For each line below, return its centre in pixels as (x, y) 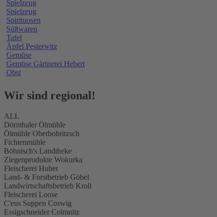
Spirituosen (23, 20)
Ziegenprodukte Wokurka (43, 159)
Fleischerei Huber (31, 168)
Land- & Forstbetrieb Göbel (46, 177)
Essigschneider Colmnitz (42, 212)
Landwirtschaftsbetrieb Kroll (48, 186)
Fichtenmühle (25, 142)
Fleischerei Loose (31, 194)
